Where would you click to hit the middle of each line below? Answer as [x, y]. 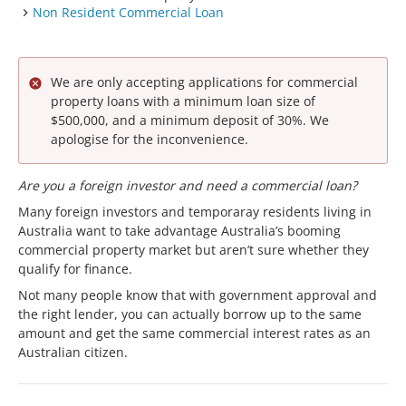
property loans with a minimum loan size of [183, 101]
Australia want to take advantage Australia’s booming [179, 230]
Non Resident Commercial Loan [128, 12]
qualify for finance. [75, 268]
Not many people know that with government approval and [198, 295]
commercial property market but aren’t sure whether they [193, 249]
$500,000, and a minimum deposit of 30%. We [190, 120]
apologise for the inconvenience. [150, 139]
